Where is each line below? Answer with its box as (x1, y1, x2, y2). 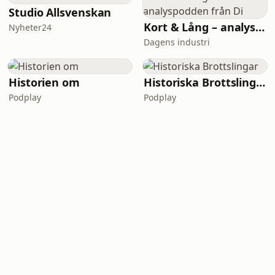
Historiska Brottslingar (256, 75, 266, 90)
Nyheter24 (9, 21, 52, 33)
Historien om (9, 75, 80, 90)
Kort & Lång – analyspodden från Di (255, 20, 265, 34)
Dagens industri (144, 36, 210, 48)
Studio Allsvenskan (9, 5, 112, 20)
